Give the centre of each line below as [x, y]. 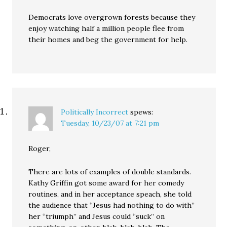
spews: [142, 112]
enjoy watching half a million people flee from [106, 28]
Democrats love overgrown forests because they [112, 17]
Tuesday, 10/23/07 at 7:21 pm [110, 123]
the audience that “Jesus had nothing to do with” [112, 205]
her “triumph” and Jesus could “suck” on [97, 216]
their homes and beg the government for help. [108, 39]
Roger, [40, 148]
